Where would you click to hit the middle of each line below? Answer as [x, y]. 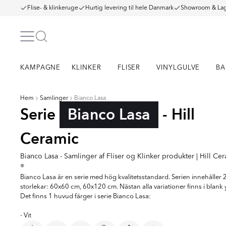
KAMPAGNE [41, 68]
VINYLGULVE [178, 68]
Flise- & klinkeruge [53, 8]
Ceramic [49, 139]
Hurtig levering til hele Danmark [129, 8]
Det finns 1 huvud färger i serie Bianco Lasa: [86, 196]
